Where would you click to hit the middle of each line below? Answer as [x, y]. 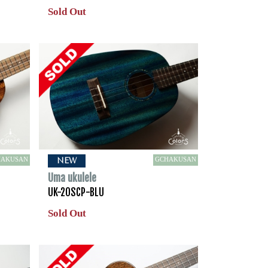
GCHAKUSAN [176, 159]
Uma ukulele [72, 178]
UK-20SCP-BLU [76, 193]
